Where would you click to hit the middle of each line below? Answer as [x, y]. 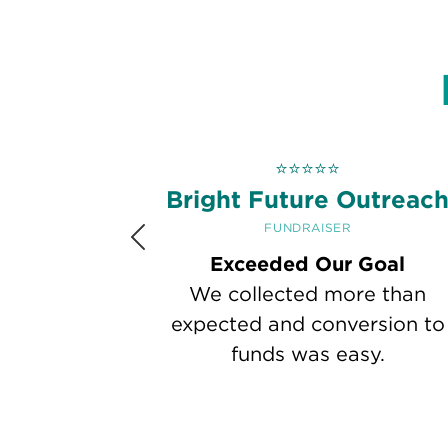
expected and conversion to [307, 324]
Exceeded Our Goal [308, 264]
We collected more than [308, 294]
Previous [179, 250]
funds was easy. [307, 354]
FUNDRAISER [308, 228]
